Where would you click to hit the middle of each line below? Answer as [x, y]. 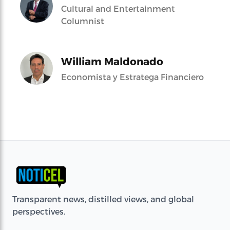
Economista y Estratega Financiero [132, 76]
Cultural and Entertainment [118, 8]
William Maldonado [112, 61]
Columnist [83, 21]
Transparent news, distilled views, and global [103, 199]
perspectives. [39, 212]
